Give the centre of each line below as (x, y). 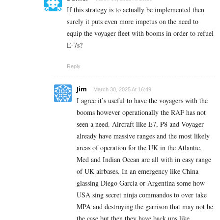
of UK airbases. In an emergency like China (137, 171)
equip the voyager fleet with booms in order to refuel (140, 33)
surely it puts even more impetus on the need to (133, 21)
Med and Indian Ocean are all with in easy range (144, 159)
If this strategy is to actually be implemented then (136, 9)
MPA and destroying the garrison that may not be (145, 206)
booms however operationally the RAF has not (141, 112)
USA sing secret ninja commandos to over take (142, 194)
